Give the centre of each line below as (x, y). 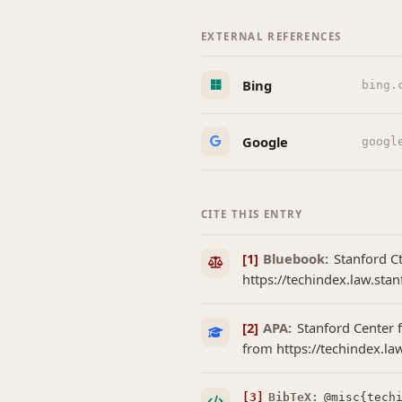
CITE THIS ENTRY (252, 214)
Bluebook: (296, 258)
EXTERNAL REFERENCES (271, 36)
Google (265, 141)
